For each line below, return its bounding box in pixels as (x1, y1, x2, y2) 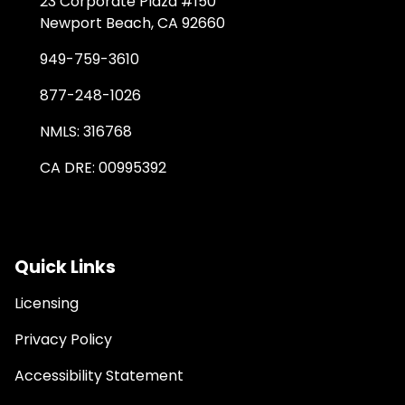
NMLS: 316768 (40, 121, 132, 143)
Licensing (14, 293, 79, 315)
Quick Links (14, 255, 116, 280)
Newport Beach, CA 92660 (40, 13, 225, 34)
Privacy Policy (14, 329, 112, 351)
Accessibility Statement (14, 365, 184, 387)
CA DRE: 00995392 (40, 157, 166, 179)
